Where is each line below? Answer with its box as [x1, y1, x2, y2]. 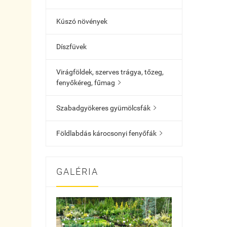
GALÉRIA [56, 166, 98, 177]
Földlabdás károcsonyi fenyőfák [56, 129, 157, 137]
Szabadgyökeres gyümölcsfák [56, 103, 150, 112]
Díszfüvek [56, 42, 87, 51]
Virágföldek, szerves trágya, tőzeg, [56, 67, 164, 76]
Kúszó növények [56, 17, 107, 25]
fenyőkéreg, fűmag [56, 78, 115, 87]
